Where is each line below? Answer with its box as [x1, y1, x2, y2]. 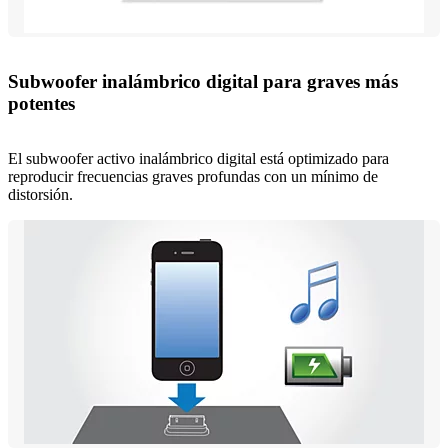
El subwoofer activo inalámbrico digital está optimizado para [8, 149, 389, 167]
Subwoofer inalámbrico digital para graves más [8, 71, 398, 93]
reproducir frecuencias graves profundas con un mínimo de [8, 167, 378, 185]
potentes [8, 93, 75, 115]
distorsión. [8, 185, 73, 203]
